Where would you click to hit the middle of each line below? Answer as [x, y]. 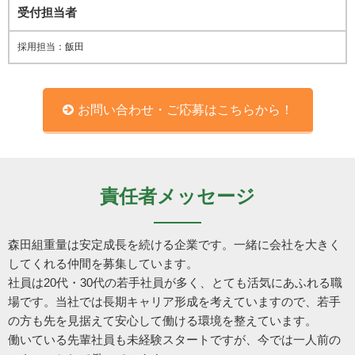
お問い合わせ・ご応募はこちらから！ [185, 110]
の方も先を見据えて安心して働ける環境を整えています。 [162, 321]
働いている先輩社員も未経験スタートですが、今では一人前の [174, 340]
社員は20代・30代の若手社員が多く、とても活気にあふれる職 [175, 283]
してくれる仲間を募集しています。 [103, 264]
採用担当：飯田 [51, 47]
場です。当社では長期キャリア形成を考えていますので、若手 [174, 302]
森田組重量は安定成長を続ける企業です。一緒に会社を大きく [174, 245]
